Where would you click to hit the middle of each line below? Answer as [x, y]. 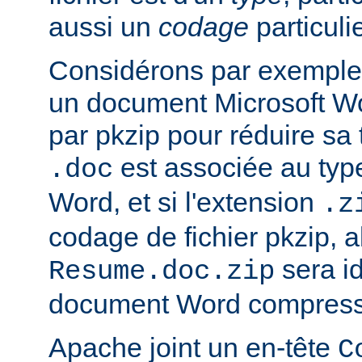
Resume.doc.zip [162, 272]
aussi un [103, 27]
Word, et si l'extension [185, 202]
